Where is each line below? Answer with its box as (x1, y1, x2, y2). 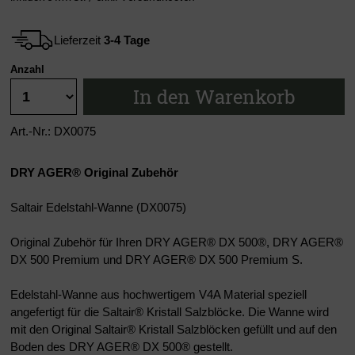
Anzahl (10, 63, 44, 76)
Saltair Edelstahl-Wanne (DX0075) (10, 200, 186, 215)
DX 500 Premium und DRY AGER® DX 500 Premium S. (10, 253, 303, 267)
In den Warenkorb (133, 84, 295, 110)
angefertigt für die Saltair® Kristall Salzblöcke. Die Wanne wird (10, 305, 329, 319)
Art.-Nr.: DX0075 (10, 124, 96, 139)
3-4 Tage (104, 32, 150, 47)
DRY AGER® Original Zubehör (10, 166, 178, 180)
